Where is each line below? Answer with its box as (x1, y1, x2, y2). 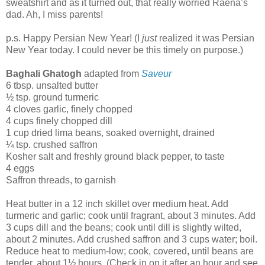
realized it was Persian (157, 33, 254, 44)
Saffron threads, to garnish (6, 175, 116, 186)
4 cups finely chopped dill (6, 116, 112, 127)
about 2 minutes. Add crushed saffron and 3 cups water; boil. (6, 234, 257, 245)
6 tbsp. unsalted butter (6, 80, 98, 91)
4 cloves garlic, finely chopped (6, 104, 132, 115)
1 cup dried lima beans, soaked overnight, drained (6, 128, 215, 138)
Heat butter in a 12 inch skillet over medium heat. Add (6, 199, 228, 209)
